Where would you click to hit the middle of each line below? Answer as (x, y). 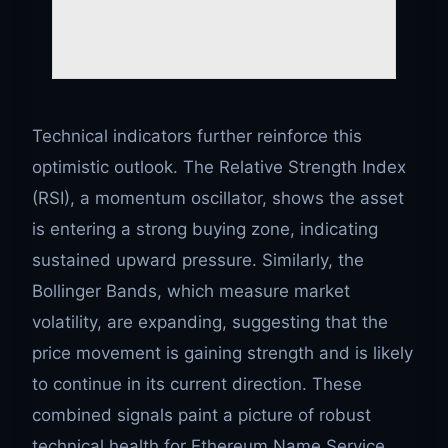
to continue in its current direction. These (197, 384)
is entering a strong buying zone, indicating (205, 229)
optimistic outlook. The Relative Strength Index (219, 167)
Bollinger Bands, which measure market (191, 291)
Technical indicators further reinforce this (197, 136)
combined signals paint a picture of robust (201, 415)
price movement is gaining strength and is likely (222, 353)
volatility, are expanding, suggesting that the (210, 322)
